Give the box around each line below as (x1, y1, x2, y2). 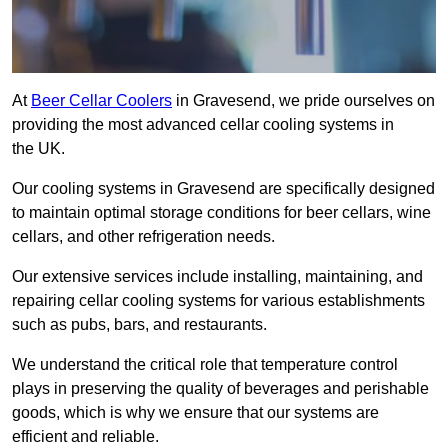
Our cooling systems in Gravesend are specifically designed (12, 180, 435, 198)
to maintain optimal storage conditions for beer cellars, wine (12, 204, 431, 222)
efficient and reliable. (12, 428, 159, 446)
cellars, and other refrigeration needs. (12, 228, 275, 246)
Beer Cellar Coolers (31, 92, 172, 110)
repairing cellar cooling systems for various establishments (12, 292, 425, 310)
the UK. (12, 140, 65, 158)
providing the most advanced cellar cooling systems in (12, 116, 394, 134)
